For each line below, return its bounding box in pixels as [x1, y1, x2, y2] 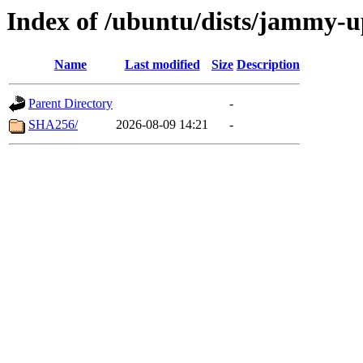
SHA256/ [28, 117, 78, 132]
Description [237, 58, 300, 72]
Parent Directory [28, 96, 113, 111]
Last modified [124, 58, 200, 72]
